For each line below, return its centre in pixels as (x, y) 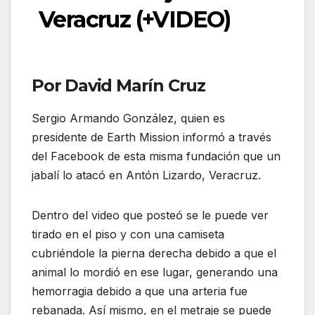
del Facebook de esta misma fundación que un (156, 156)
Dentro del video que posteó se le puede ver (150, 216)
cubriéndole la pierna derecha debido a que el (154, 253)
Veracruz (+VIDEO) (135, 20)
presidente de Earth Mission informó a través (152, 137)
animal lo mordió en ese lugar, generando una (155, 272)
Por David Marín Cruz (118, 86)
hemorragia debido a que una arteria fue (140, 291)
